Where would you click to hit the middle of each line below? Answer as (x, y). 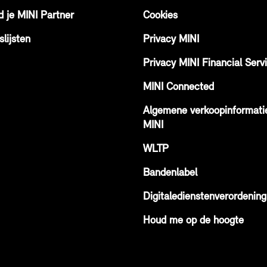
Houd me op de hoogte (193, 221)
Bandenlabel (170, 173)
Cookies (160, 16)
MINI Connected (178, 87)
